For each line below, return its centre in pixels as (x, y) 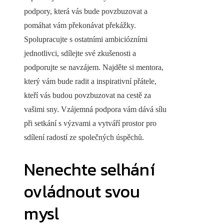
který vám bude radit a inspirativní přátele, (90, 81)
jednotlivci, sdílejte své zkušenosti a (80, 53)
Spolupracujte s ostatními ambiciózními (86, 39)
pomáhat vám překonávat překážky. (80, 25)
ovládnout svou (82, 191)
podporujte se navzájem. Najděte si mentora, (94, 67)
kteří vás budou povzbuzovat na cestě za (87, 95)
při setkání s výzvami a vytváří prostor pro (90, 123)
